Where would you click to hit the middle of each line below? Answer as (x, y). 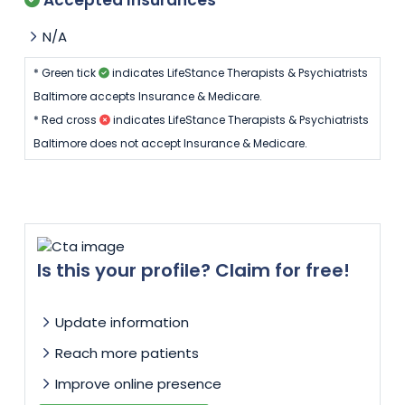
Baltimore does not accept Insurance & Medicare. (170, 144)
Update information (122, 323)
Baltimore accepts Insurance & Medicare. (147, 97)
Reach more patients (127, 353)
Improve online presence (139, 384)
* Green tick (66, 73)
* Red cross (66, 120)
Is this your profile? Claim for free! (194, 271)
